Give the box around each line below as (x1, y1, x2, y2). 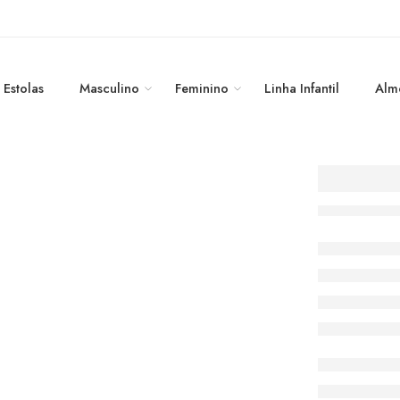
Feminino (174, 79, 229, 97)
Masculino (79, 79, 139, 97)
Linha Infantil (263, 79, 339, 97)
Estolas (3, 79, 44, 97)
